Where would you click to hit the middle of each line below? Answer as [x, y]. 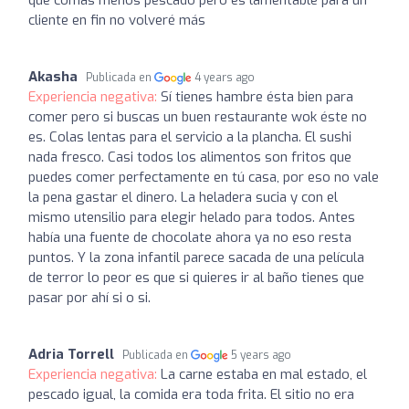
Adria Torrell [71, 354]
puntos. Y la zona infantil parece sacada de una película [196, 257]
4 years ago [225, 78]
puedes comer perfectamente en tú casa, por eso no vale [204, 177]
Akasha [53, 77]
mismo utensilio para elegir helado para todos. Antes [192, 217]
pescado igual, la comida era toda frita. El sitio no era [191, 394]
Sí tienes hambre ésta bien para [257, 97]
